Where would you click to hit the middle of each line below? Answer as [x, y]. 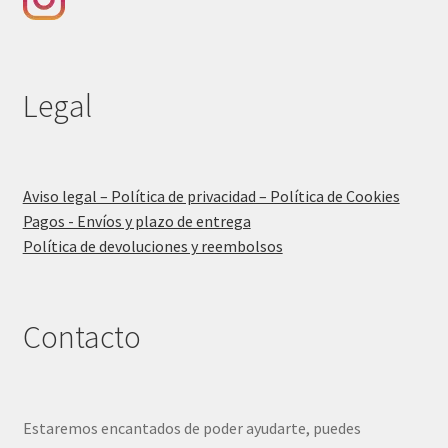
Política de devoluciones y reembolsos [152, 246]
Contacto [81, 337]
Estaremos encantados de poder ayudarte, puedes [191, 427]
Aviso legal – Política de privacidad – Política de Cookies [211, 196]
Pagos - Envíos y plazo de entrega [136, 221]
